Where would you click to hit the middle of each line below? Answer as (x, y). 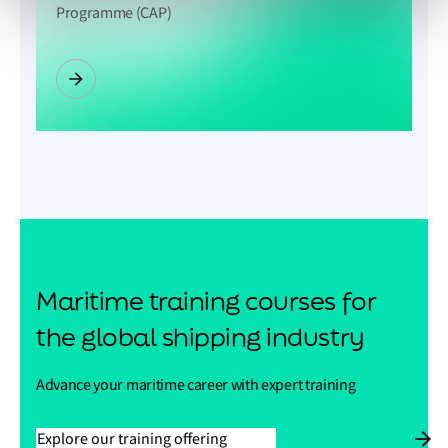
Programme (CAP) (114, 13)
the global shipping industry (200, 336)
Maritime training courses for (206, 300)
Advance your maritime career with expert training (196, 385)
